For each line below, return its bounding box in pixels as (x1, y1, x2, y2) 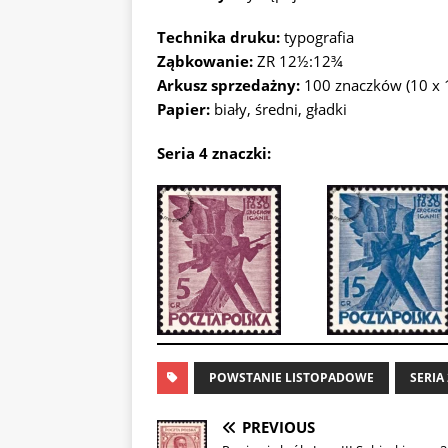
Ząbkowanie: (157, 51, 253, 71)
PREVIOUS (242, 417, 315, 437)
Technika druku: (157, 27, 280, 47)
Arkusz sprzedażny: (157, 75, 300, 95)
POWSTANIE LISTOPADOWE (209, 369, 374, 386)
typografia (280, 27, 354, 47)
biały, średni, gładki (210, 99, 347, 119)
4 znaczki (195, 143, 267, 163)
